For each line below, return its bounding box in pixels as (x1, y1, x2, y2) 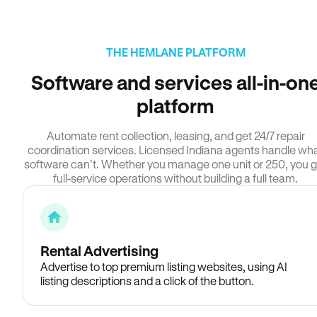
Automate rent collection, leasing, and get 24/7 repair (46, 129, 305, 142)
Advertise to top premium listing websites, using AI (40, 260, 287, 273)
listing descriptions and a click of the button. (40, 274, 254, 287)
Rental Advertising (40, 243, 158, 259)
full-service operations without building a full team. (53, 171, 298, 185)
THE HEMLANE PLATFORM (105, 45, 246, 59)
